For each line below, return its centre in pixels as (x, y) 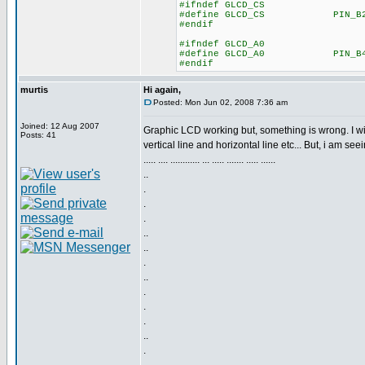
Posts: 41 (38, 135)
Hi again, (162, 90)
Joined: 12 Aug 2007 (60, 126)
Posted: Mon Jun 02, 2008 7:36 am (220, 102)
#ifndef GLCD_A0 (222, 44)
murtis (34, 90)
